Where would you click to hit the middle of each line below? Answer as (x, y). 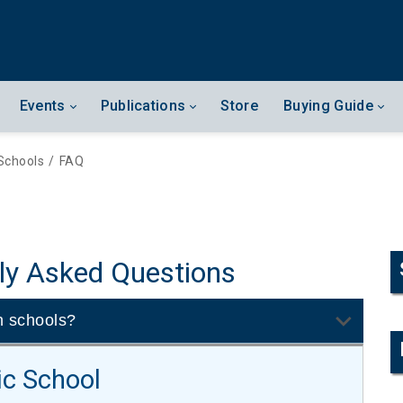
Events (42, 106)
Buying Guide (328, 106)
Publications (143, 106)
